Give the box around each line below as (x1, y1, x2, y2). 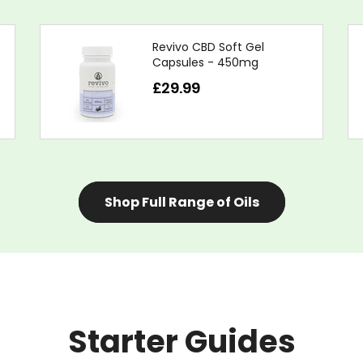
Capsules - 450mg (152, 54, 259, 70)
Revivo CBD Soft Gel (152, 39, 265, 55)
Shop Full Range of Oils (104, 193, 259, 211)
